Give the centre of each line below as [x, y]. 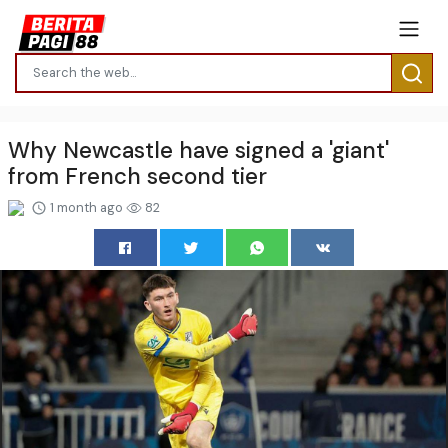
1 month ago [86, 207]
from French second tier [137, 176]
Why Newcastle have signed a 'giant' [198, 150]
